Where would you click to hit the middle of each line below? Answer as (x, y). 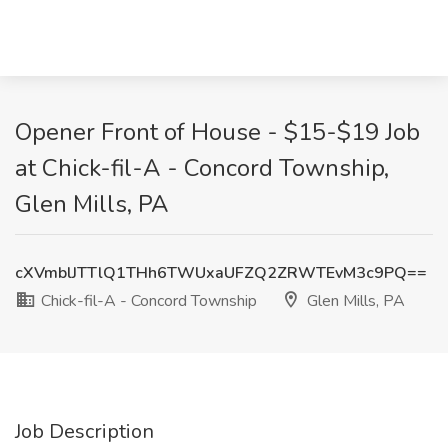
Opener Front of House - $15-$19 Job (217, 132)
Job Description (84, 431)
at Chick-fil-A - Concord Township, (202, 168)
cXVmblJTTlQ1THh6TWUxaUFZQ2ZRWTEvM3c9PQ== (221, 273)
